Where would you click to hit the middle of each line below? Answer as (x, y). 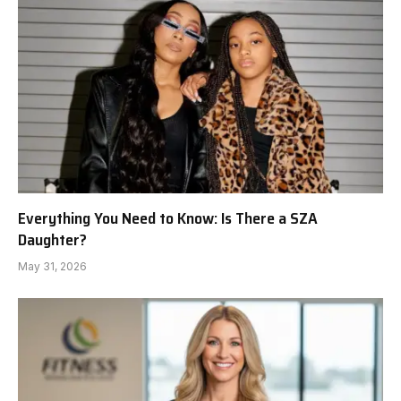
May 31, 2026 (52, 267)
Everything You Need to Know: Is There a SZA (168, 219)
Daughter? (52, 240)
